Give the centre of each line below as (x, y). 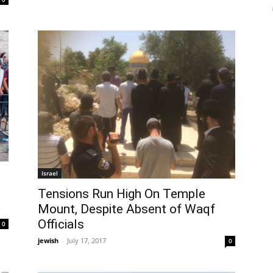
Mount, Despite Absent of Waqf (126, 209)
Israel (50, 173)
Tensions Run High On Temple (122, 193)
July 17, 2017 (87, 240)
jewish (48, 240)
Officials (61, 224)
